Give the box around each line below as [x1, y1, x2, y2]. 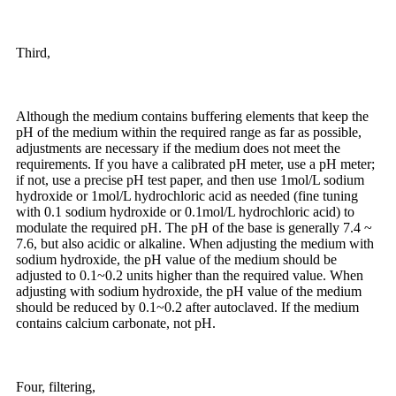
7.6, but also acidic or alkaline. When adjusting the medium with [16, 235, 374, 251]
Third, [16, 44, 54, 60]
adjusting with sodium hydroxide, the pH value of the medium [16, 283, 362, 299]
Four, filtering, [16, 378, 95, 394]
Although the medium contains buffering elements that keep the [16, 108, 369, 124]
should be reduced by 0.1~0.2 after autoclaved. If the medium [16, 299, 359, 315]
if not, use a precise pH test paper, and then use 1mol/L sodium [16, 171, 364, 187]
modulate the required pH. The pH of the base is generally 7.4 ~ [16, 219, 372, 235]
